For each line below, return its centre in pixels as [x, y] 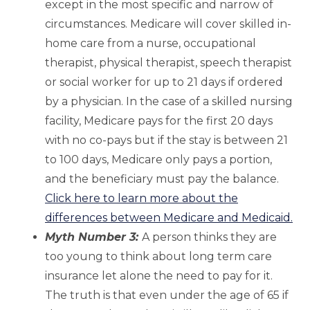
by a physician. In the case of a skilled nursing [169, 102]
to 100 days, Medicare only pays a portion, [158, 160]
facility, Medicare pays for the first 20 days [159, 121]
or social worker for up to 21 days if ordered [164, 82]
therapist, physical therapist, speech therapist [168, 63]
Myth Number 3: [93, 237]
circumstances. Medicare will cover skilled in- [168, 24]
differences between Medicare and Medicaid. [169, 218]
